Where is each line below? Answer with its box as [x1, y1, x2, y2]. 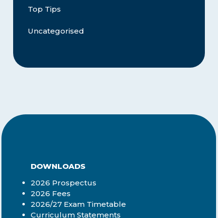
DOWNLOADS [31, 162, 86, 171]
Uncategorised [27, 26, 84, 36]
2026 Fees [31, 189, 71, 199]
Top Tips [27, 4, 61, 14]
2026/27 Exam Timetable [31, 200, 127, 209]
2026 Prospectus [31, 178, 97, 188]
